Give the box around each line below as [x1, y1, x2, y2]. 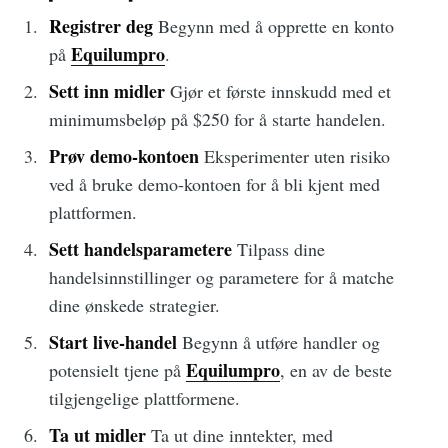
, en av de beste [279, 358, 392, 383]
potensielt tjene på [48, 358, 186, 383]
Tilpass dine [231, 237, 325, 262]
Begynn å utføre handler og [176, 330, 380, 355]
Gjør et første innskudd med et [164, 79, 391, 104]
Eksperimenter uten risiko [198, 144, 390, 169]
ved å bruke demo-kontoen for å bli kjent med [48, 172, 380, 197]
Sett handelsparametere [48, 236, 232, 263]
